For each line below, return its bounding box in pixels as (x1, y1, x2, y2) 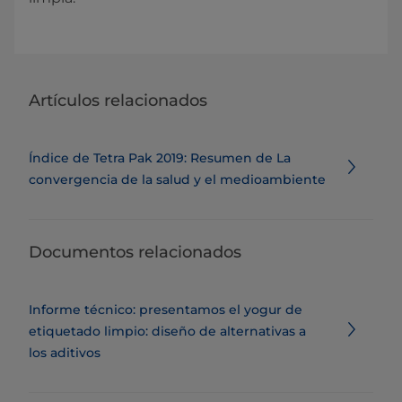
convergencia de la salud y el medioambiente (29, 171, 326, 188)
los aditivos (29, 345, 100, 361)
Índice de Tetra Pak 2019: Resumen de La (29, 150, 291, 166)
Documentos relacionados (29, 242, 241, 262)
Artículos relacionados (29, 91, 207, 110)
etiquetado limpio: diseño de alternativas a (29, 323, 306, 339)
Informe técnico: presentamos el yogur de (29, 301, 302, 318)
